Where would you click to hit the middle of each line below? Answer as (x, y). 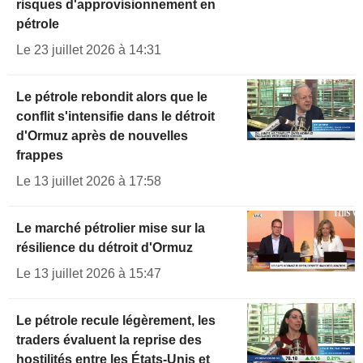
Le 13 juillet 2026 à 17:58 (89, 181)
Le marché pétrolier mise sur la (111, 228)
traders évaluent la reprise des (109, 340)
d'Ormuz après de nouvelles (102, 136)
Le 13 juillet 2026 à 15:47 (89, 274)
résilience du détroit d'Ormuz (105, 248)
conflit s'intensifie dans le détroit (115, 117)
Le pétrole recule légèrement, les (116, 321)
